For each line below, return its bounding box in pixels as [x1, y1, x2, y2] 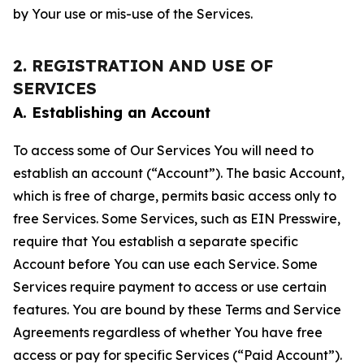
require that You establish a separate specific [13, 233, 298, 249]
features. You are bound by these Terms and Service [13, 301, 341, 318]
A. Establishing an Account [13, 103, 210, 122]
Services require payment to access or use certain [13, 279, 327, 295]
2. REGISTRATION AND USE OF [13, 55, 273, 76]
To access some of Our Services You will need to [13, 142, 314, 158]
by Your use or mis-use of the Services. [13, 6, 253, 22]
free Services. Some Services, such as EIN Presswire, [13, 210, 340, 227]
